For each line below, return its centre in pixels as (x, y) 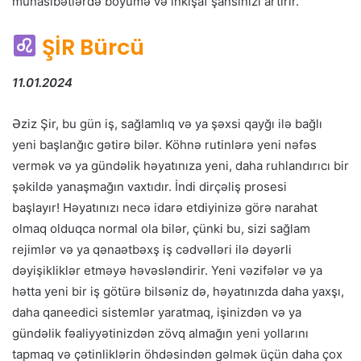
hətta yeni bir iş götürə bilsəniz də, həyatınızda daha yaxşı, (178, 292)
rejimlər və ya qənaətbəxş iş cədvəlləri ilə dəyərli (152, 250)
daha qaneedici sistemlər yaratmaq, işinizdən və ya (157, 313)
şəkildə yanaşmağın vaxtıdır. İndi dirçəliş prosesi (149, 187)
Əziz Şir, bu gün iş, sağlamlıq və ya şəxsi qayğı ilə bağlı (167, 124)
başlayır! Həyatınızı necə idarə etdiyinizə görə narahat (165, 208)
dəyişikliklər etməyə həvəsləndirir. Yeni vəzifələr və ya (167, 271)
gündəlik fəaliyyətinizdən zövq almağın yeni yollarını (160, 334)
